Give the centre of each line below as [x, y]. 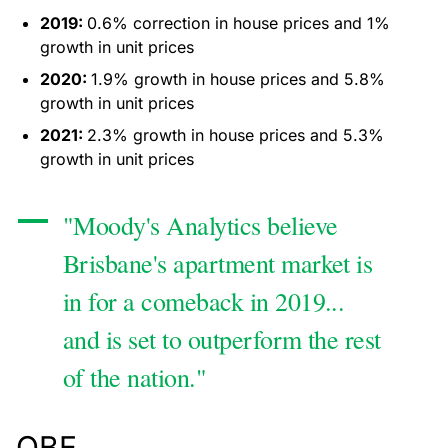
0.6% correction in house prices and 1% [238, 23]
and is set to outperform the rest [222, 339]
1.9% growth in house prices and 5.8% [238, 79]
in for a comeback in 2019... [204, 301]
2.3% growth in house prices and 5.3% [235, 135]
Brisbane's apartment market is [218, 263]
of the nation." [135, 377]
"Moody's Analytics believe [200, 225]
